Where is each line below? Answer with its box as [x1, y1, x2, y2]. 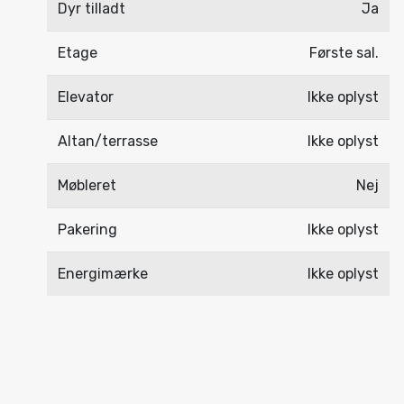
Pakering [58, 221, 118, 238]
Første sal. [309, 44, 380, 61]
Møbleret [58, 177, 117, 194]
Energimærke [58, 265, 149, 282]
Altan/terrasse [58, 133, 159, 150]
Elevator [58, 88, 115, 106]
